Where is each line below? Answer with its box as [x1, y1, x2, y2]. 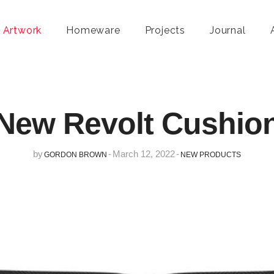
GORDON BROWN [44, 150, 107, 160]
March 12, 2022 [113, 149, 175, 160]
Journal [210, 24, 246, 36]
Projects [144, 24, 186, 36]
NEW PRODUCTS [180, 150, 241, 160]
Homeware [66, 24, 120, 36]
